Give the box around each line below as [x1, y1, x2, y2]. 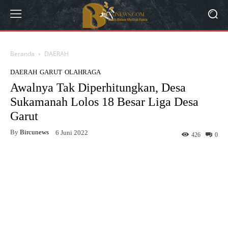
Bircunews [20, 128, 49, 136]
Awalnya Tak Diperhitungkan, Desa [10, 81, 186, 95]
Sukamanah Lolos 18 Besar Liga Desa [10, 95, 198, 109]
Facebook [35, 157, 62, 165]
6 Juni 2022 [55, 128, 88, 136]
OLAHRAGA [65, 68, 101, 76]
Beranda [10, 49, 35, 59]
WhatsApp [164, 157, 193, 165]
